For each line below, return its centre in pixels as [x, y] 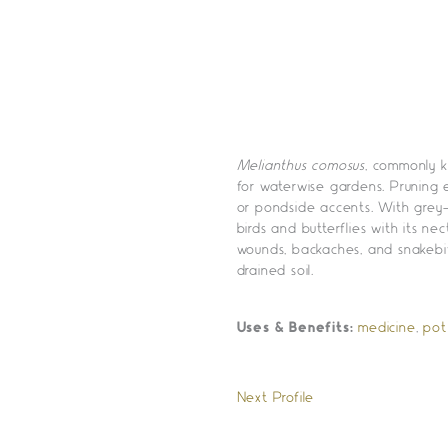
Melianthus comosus [300, 164]
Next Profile [275, 395]
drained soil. [275, 269]
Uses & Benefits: [295, 325]
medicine [387, 325]
